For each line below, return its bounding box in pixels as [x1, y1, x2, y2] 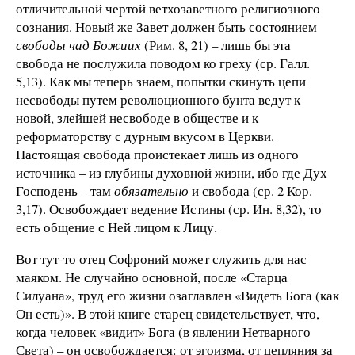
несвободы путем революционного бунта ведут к [16, 90, 300, 109]
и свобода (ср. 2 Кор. [189, 181, 312, 200]
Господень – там [16, 181, 114, 200]
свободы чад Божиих [16, 36, 141, 55]
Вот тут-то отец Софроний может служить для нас [16, 250, 307, 269]
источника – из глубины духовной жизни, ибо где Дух [16, 163, 327, 182]
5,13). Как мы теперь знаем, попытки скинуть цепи [16, 72, 306, 91]
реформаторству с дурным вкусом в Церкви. [16, 127, 274, 146]
